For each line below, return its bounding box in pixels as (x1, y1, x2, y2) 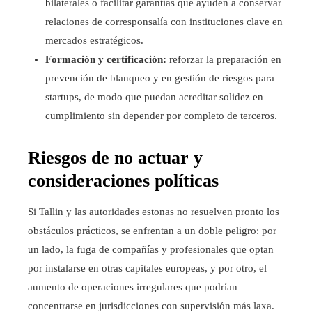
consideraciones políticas (28, 170, 219, 191)
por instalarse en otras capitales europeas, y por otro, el (28, 262, 267, 274)
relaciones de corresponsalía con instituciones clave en (45, 15, 283, 27)
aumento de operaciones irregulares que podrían (28, 281, 237, 292)
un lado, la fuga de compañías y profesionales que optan (28, 243, 274, 255)
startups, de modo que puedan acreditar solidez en (45, 91, 263, 102)
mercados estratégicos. (45, 34, 143, 46)
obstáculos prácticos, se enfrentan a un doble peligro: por (28, 224, 276, 236)
